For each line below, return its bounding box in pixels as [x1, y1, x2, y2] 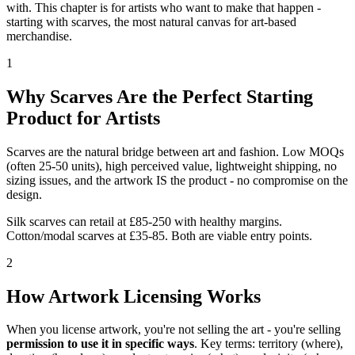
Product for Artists [6, 107, 160, 128]
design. [6, 187, 42, 201]
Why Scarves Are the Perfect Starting [6, 86, 313, 107]
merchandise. [6, 29, 72, 43]
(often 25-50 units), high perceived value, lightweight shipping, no [6, 158, 337, 173]
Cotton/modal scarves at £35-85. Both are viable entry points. [6, 228, 312, 242]
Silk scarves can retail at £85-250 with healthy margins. [6, 214, 282, 228]
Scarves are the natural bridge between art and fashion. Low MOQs [6, 144, 344, 158]
